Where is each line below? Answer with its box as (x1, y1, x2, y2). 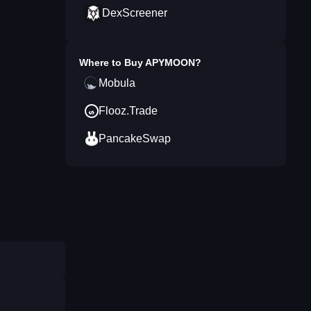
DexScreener (102, 7, 167, 19)
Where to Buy (79, 57, 145, 68)
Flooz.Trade (99, 105, 158, 117)
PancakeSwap (99, 133, 171, 144)
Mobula (99, 77, 135, 89)
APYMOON (145, 57, 195, 68)
